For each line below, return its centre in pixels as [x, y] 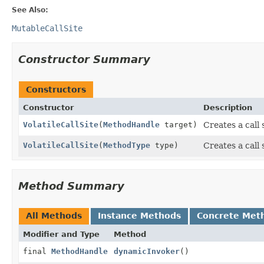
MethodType [127, 145]
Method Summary [71, 186]
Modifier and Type [61, 234]
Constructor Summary [84, 59]
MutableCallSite [47, 28]
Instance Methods [139, 215]
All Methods [54, 215]
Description [228, 107]
